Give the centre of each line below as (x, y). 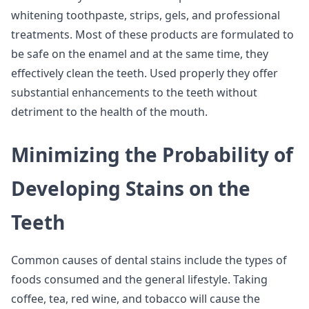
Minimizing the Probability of (152, 154)
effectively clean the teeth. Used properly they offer (144, 73)
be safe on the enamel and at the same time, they (140, 54)
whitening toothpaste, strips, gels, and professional (146, 15)
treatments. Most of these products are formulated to (152, 34)
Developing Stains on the (131, 188)
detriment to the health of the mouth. (109, 112)
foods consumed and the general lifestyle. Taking (139, 279)
